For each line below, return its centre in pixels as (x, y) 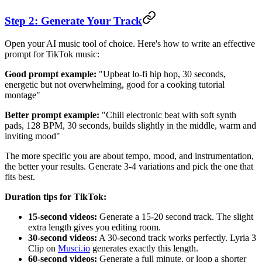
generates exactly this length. (144, 248)
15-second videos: (63, 216)
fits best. (20, 177)
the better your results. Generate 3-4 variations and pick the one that (129, 166)
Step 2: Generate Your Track (73, 21)
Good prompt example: (51, 74)
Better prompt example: (52, 115)
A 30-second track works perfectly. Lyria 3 (177, 237)
